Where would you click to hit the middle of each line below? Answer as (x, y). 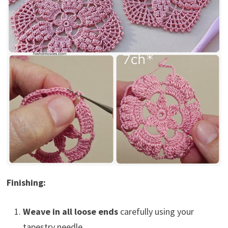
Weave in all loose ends (70, 211)
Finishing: (26, 182)
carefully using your (156, 211)
